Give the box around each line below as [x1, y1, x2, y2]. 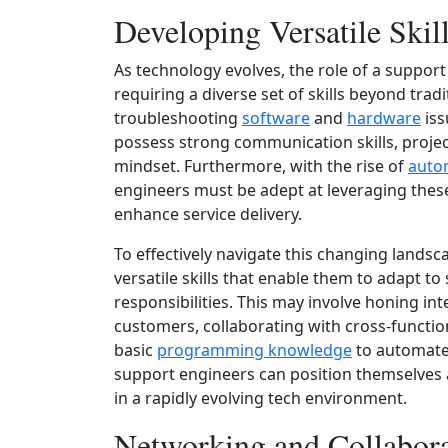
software [242, 107, 310, 129]
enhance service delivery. [114, 203, 302, 225]
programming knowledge [157, 339, 352, 361]
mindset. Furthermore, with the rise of [114, 155, 408, 177]
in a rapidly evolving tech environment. [114, 387, 407, 409]
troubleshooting [114, 107, 242, 129]
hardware [347, 107, 421, 129]
